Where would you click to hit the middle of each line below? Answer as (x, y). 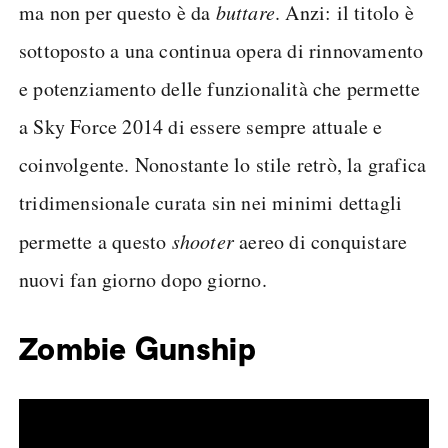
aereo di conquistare (321, 241)
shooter (203, 241)
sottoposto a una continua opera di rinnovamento (221, 50)
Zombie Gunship (137, 349)
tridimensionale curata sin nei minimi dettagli (211, 202)
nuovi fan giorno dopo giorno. (143, 279)
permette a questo (95, 241)
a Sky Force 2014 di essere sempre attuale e (201, 126)
